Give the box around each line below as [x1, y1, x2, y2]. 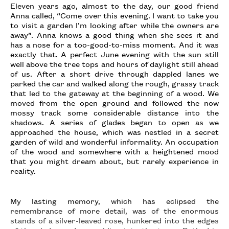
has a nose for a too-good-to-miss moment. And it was [10, 39, 219, 50]
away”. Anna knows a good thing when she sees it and [10, 29, 219, 40]
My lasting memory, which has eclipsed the [10, 195, 219, 206]
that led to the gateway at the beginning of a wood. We [10, 87, 219, 98]
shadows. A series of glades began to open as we [10, 117, 219, 127]
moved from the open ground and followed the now [10, 97, 219, 108]
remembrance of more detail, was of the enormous [10, 205, 219, 216]
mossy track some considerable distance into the [10, 107, 219, 118]
